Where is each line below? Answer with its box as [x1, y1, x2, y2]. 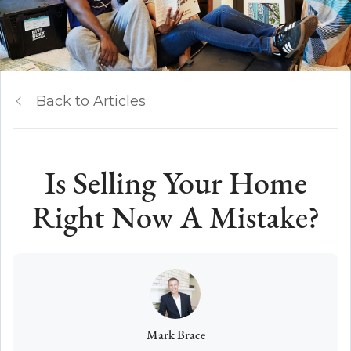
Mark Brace [146, 329, 205, 342]
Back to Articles [36, 92, 146, 110]
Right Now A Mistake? [31, 204, 320, 236]
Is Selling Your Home [44, 169, 307, 201]
